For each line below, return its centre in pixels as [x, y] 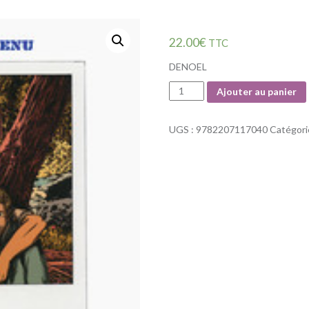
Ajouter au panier [256, 92]
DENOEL [188, 66]
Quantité [190, 88]
